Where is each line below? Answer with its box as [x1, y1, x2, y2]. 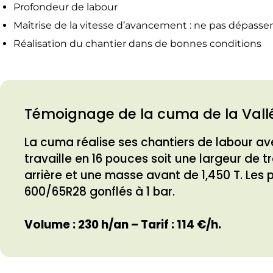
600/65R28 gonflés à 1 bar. [24, 183, 175, 200]
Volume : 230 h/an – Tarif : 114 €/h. [24, 216, 221, 233]
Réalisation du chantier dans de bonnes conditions [13, 38, 261, 49]
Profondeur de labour [13, 1, 118, 13]
